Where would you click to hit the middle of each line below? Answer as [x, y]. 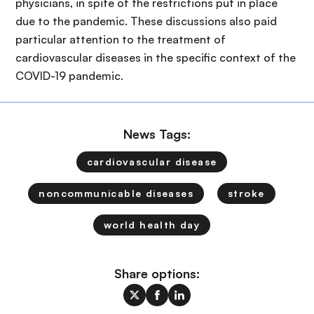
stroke [246, 193]
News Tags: [157, 134]
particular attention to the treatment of [121, 39]
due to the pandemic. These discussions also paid [146, 21]
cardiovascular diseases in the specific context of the [156, 57]
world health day [152, 225]
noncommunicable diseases [116, 193]
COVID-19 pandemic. [69, 76]
